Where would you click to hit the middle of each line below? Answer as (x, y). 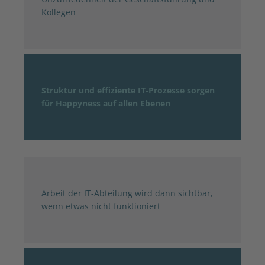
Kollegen (59, 12)
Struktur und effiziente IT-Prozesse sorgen (128, 90)
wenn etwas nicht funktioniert (101, 206)
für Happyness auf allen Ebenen (106, 103)
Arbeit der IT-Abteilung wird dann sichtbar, (127, 193)
